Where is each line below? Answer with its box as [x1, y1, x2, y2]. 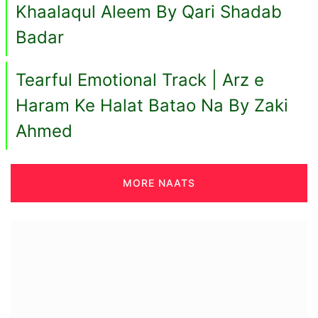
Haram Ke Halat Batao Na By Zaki [16, 95, 288, 116]
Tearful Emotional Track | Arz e [16, 70, 264, 91]
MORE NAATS [123, 177, 195, 190]
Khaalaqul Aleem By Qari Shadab [16, 1, 282, 23]
